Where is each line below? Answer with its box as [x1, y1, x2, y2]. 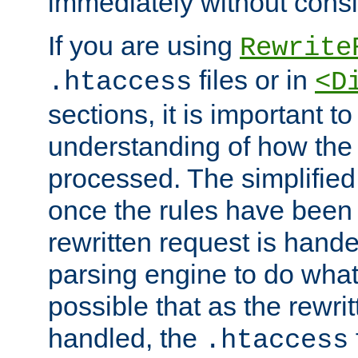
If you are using [48, 30, 240, 61]
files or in [192, 64, 315, 95]
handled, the [48, 322, 205, 353]
